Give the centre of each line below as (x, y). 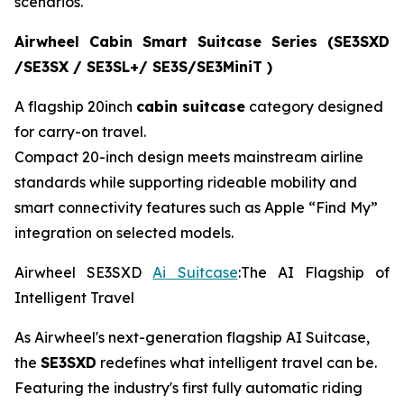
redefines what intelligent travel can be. (237, 363)
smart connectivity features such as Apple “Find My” (196, 208)
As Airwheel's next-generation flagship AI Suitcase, (192, 338)
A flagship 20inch (75, 107)
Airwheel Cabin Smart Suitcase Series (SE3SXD (202, 42)
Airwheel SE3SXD (84, 273)
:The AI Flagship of (314, 273)
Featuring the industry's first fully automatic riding (188, 388)
